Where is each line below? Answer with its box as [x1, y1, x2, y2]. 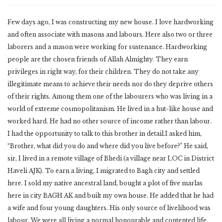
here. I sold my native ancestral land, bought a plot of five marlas [7, 179, 203, 187]
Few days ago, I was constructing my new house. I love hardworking [7, 18, 214, 26]
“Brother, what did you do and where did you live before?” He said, [7, 142, 208, 150]
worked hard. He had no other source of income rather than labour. [7, 117, 212, 125]
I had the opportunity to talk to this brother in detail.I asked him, [7, 130, 202, 138]
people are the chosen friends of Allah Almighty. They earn [7, 55, 188, 63]
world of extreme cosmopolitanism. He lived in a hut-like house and [7, 105, 213, 113]
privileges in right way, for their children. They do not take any [7, 68, 199, 76]
